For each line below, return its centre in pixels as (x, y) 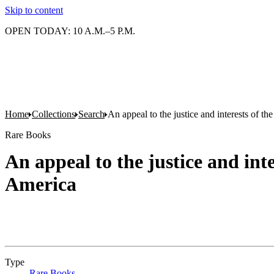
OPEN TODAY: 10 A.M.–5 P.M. (70, 31)
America (41, 184)
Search (91, 114)
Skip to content (34, 10)
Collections (54, 114)
